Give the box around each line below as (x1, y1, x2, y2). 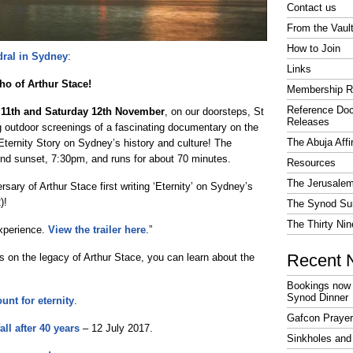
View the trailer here (48, 224, 146, 236)
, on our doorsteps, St (165, 106, 264, 117)
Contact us (287, 2, 336, 13)
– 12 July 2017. (80, 322, 153, 334)
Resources (287, 157, 336, 169)
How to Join (287, 43, 340, 54)
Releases (287, 116, 329, 128)
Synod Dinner (287, 292, 348, 303)
